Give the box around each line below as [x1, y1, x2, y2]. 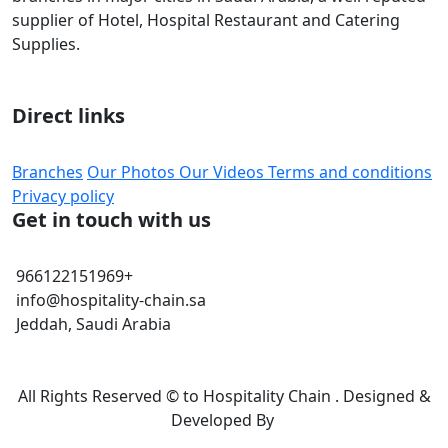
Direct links [12, 101, 125, 129]
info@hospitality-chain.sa [12, 288, 206, 311]
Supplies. [12, 32, 80, 55]
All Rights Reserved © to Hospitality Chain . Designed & [17, 384, 431, 407]
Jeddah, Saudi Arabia [12, 312, 171, 335]
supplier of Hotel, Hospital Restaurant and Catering [12, 8, 400, 31]
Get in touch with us [12, 205, 211, 233]
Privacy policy [12, 184, 114, 207]
